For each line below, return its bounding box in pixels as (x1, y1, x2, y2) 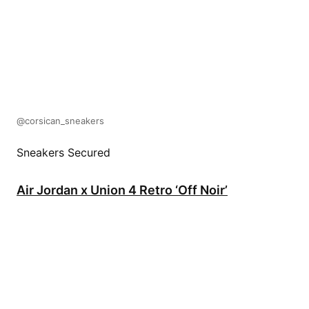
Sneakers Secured (17, 145, 110, 159)
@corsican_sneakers (17, 114, 104, 126)
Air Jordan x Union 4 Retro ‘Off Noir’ (17, 182, 228, 197)
